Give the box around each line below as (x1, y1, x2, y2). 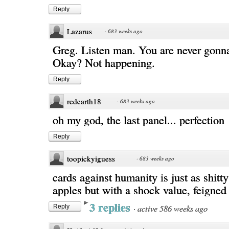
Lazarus (67, 26, 92, 36)
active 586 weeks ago (138, 202, 208, 214)
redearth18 (67, 96, 101, 106)
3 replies (89, 199, 133, 216)
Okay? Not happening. (53, 55, 155, 70)
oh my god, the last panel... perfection (53, 112, 224, 127)
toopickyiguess (67, 153, 115, 164)
